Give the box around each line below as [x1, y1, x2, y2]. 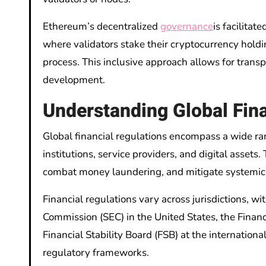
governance [160, 20, 213, 34]
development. [43, 73, 105, 87]
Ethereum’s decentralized [43, 20, 160, 34]
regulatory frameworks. [43, 246, 149, 260]
